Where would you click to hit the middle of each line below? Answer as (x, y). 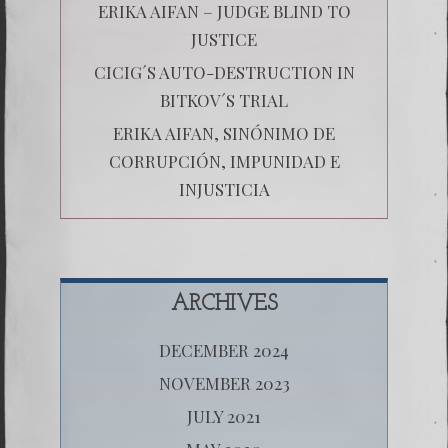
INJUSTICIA (224, 188)
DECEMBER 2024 (224, 349)
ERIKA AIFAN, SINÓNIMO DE (224, 132)
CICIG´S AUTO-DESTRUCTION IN (224, 71)
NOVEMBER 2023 (224, 382)
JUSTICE (224, 38)
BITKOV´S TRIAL (224, 99)
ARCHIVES (224, 304)
